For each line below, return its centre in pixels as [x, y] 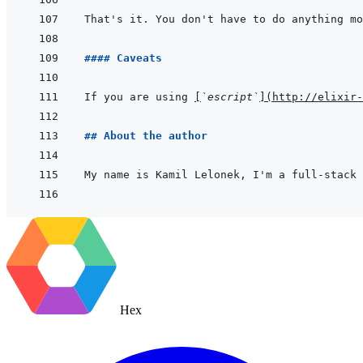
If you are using [139, 97]
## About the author [146, 136]
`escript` [230, 97]
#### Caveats [123, 58]
